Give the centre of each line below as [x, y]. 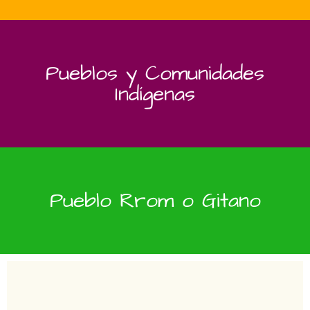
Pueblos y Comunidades [155, 73]
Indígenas [155, 94]
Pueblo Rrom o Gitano [155, 200]
